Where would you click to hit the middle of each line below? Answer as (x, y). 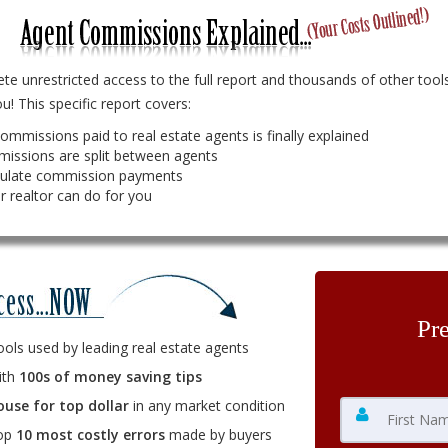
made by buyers (218, 434)
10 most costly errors (90, 434)
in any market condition (206, 405)
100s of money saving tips (110, 376)
